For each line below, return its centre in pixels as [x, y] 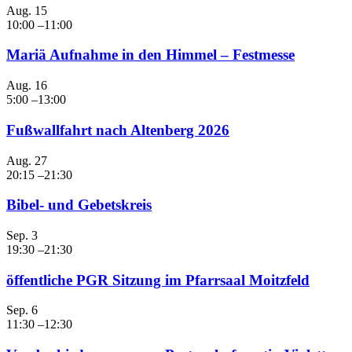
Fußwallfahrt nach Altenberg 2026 [118, 130]
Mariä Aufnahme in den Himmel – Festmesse [150, 55]
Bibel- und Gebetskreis [79, 205]
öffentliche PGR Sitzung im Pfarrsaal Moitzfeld [158, 280]
